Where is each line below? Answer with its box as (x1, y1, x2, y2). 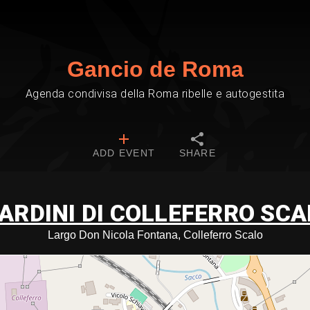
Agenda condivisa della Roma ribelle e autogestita (25, 87, 285, 100)
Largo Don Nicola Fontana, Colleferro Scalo (47, 229, 263, 241)
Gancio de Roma (66, 57, 244, 82)
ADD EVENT (92, 147, 156, 158)
